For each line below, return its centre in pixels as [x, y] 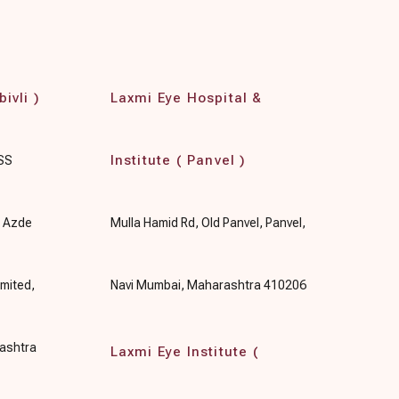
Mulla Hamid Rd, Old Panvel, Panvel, [208, 222]
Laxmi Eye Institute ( [184, 351]
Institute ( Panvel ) [178, 160]
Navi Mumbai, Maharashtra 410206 [208, 285]
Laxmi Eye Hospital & [186, 98]
